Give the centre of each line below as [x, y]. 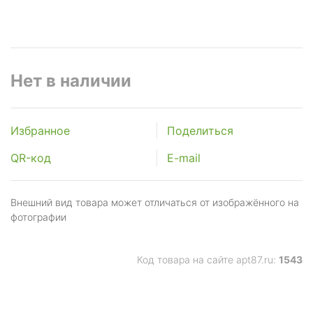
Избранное [40, 131]
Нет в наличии [71, 81]
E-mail [184, 158]
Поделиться [200, 131]
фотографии [38, 217]
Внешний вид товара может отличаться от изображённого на [155, 202]
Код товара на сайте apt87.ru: [208, 260]
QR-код [31, 158]
